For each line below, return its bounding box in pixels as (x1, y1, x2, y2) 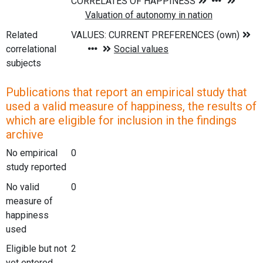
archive (6, 127, 43, 142)
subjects (6, 57, 41, 69)
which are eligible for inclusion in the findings (6, 113, 237, 128)
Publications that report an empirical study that (6, 85, 247, 100)
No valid (6, 181, 39, 193)
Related (6, 29, 38, 41)
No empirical (6, 147, 58, 159)
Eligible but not (6, 243, 67, 255)
